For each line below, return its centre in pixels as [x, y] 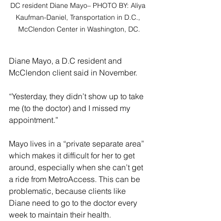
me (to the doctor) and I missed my [71, 108]
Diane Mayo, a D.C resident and [66, 61]
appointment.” [35, 120]
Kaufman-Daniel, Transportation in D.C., [79, 18]
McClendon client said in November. [74, 73]
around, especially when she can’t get [77, 167]
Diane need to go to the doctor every [74, 203]
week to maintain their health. [60, 215]
